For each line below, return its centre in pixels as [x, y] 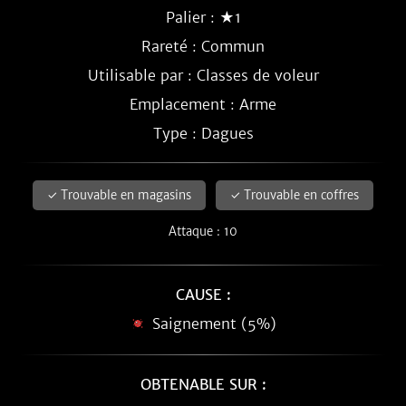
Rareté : [171, 46]
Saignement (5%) [214, 324]
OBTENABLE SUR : [203, 384]
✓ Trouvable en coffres [295, 195]
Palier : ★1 [203, 17]
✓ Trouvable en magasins [119, 195]
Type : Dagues [203, 133]
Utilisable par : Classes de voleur [203, 75]
